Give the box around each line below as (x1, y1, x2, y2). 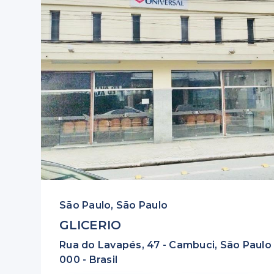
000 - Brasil (59, 254, 118, 265)
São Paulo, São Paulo (59, 199, 168, 211)
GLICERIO (59, 218, 122, 232)
